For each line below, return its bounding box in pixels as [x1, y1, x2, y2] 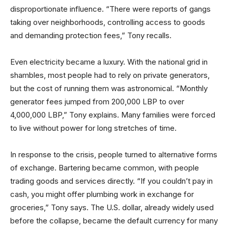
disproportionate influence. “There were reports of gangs [10, 4, 211, 14]
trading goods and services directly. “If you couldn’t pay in [10, 176, 213, 186]
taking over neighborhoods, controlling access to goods [10, 17, 205, 27]
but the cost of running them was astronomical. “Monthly [10, 83, 208, 93]
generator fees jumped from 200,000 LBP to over [10, 97, 184, 106]
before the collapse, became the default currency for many [10, 216, 218, 225]
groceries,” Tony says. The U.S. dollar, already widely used [10, 203, 214, 212]
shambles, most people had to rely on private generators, [10, 70, 210, 80]
